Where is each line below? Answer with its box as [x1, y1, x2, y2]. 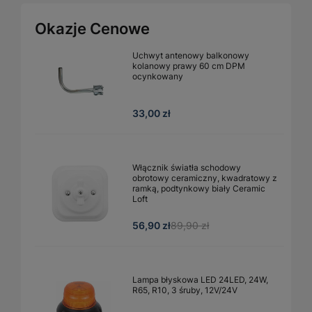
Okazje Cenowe [35, 19, 150, 38]
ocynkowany [132, 70, 183, 81]
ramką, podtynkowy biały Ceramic [132, 182, 265, 194]
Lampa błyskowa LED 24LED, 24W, [132, 274, 268, 285]
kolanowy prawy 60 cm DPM [132, 60, 245, 71]
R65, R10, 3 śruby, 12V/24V [132, 284, 237, 295]
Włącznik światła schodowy [132, 162, 241, 173]
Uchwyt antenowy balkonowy [132, 49, 249, 61]
